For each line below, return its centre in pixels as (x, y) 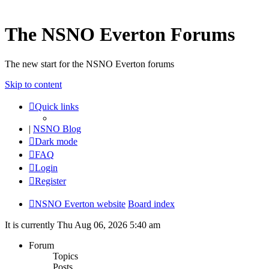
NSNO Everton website (80, 204)
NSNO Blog (57, 128)
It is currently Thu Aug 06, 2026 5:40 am (83, 225)
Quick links (57, 106)
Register (50, 181)
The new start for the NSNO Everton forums (89, 64)
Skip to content (33, 84)
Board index (151, 204)
